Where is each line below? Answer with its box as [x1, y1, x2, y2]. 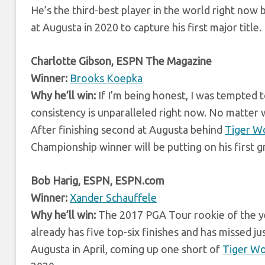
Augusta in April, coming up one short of [31, 243, 222, 255]
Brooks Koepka [70, 72, 143, 84]
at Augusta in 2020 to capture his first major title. [31, 21, 261, 33]
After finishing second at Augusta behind [31, 123, 225, 135]
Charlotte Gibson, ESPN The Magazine [31, 54, 212, 67]
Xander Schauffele [70, 191, 157, 203]
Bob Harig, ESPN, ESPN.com [31, 174, 164, 186]
